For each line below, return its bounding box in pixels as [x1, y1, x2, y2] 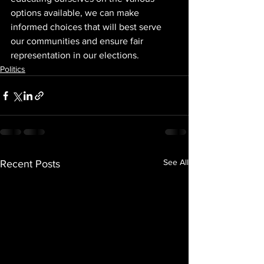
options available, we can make [11, 8, 141, 18]
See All [163, 157, 189, 167]
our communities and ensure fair [11, 36, 146, 46]
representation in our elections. [11, 50, 139, 60]
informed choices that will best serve [11, 22, 164, 32]
